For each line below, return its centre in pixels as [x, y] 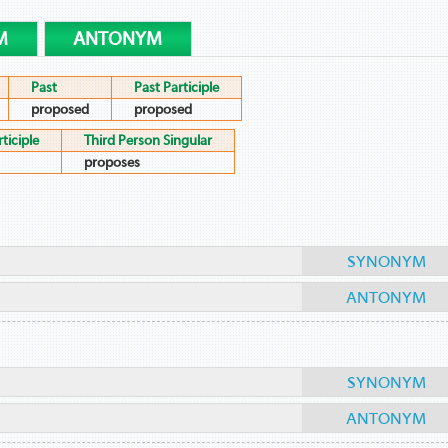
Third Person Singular [147, 140]
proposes [111, 162]
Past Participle [176, 87]
